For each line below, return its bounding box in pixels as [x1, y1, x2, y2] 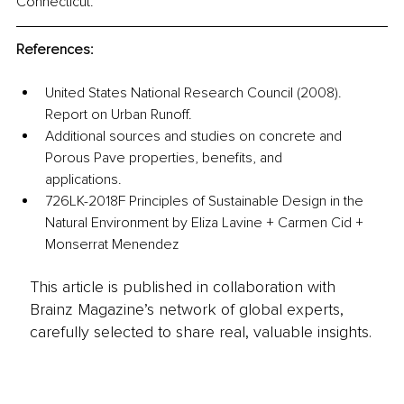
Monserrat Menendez [45, 235, 179, 254]
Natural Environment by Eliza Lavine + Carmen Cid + [45, 214, 367, 233]
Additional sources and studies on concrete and [45, 127, 345, 146]
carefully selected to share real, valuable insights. [29, 321, 372, 342]
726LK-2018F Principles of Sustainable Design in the [45, 192, 367, 211]
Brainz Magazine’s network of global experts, [29, 298, 344, 319]
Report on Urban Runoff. [45, 106, 192, 124]
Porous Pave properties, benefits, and [45, 149, 286, 168]
